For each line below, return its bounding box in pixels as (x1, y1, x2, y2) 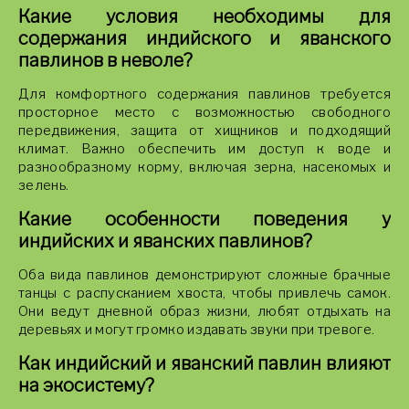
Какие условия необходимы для (18, 5, 391, 27)
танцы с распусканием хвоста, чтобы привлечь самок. (18, 285, 391, 301)
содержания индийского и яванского (18, 27, 391, 49)
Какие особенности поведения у (18, 208, 391, 230)
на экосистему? (18, 374, 154, 396)
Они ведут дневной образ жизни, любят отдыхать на (18, 303, 391, 320)
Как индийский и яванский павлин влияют (18, 352, 391, 374)
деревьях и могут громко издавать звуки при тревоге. (18, 321, 375, 338)
